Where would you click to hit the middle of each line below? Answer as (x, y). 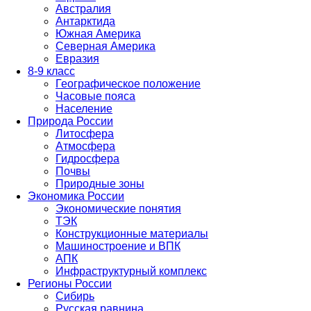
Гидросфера (87, 159)
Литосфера (85, 134)
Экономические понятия (118, 209)
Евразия (77, 59)
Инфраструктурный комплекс (131, 271)
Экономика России (76, 196)
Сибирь (75, 296)
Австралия (83, 9)
